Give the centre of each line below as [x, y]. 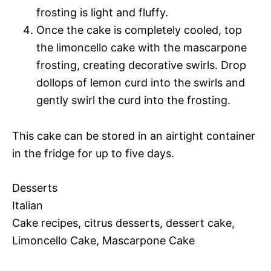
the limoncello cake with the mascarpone [142, 47]
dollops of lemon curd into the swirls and [141, 82]
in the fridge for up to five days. [93, 153]
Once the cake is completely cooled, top [139, 30]
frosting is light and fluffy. [102, 12]
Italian [28, 205]
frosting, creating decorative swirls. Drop [141, 65]
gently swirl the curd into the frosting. [133, 100]
